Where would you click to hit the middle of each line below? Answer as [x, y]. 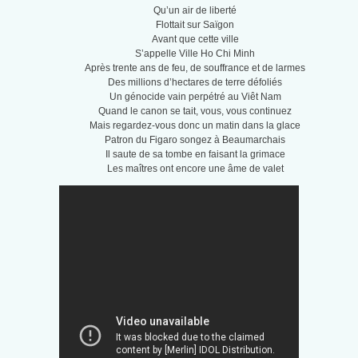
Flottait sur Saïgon [195, 25]
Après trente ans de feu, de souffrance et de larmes [195, 68]
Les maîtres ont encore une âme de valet [195, 169]
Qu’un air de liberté [195, 11]
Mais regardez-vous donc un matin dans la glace [195, 126]
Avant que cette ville [195, 40]
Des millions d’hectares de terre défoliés [195, 83]
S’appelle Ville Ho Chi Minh [195, 54]
